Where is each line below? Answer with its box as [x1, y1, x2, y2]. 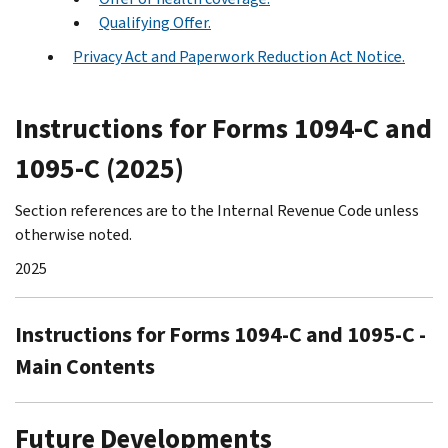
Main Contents [15, 351, 155, 381]
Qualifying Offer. [99, 11, 211, 33]
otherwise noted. [15, 223, 132, 245]
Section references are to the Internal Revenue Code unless [15, 199, 419, 221]
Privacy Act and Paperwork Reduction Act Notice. [73, 45, 405, 67]
